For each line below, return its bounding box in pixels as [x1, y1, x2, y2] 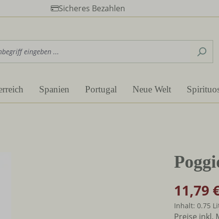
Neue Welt [132, 84, 171, 94]
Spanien [39, 84, 69, 94]
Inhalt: [174, 200, 197, 210]
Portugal [85, 84, 117, 94]
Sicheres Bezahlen [59, 3, 125, 14]
